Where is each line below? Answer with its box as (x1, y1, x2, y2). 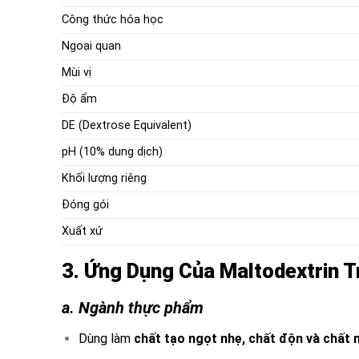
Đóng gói (62, 197, 109, 212)
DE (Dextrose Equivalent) (62, 118, 192, 132)
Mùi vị (62, 65, 91, 79)
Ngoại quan (62, 38, 121, 53)
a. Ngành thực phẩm (62, 297, 204, 317)
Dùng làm (78, 330, 134, 346)
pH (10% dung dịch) (62, 144, 163, 159)
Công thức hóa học (62, 12, 163, 26)
